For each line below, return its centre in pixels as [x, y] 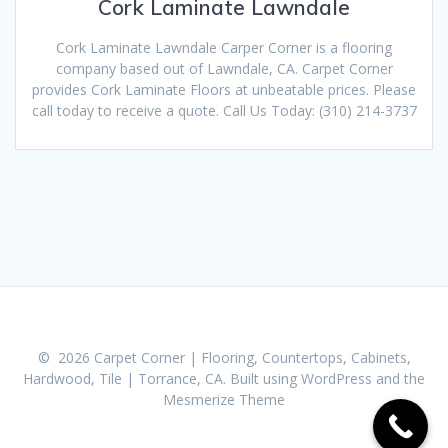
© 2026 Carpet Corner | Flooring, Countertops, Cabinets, [224, 357]
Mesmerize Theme [224, 399]
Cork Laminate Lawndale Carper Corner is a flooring [224, 47]
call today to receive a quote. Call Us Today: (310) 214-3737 [224, 110]
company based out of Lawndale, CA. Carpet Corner [224, 68]
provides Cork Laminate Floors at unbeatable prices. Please [224, 89]
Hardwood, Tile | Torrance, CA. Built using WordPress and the [224, 378]
